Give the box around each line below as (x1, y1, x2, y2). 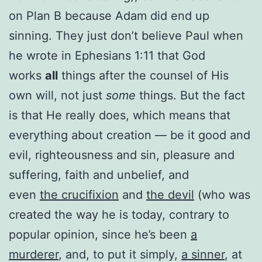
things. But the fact (136, 88, 245, 102)
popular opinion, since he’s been (9, 227, 191, 242)
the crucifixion (40, 187, 119, 202)
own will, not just (9, 88, 106, 102)
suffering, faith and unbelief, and (9, 167, 189, 182)
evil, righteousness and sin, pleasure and (9, 147, 235, 162)
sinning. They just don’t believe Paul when (9, 28, 243, 43)
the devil (146, 187, 194, 202)
